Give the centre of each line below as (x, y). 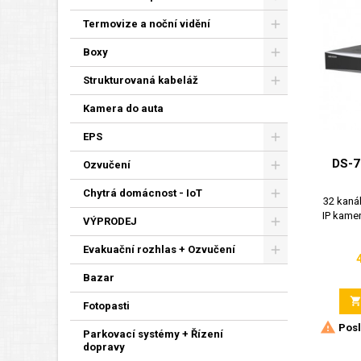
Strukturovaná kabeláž (141, 80)
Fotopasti (106, 306)
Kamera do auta (123, 108)
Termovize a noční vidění (147, 24)
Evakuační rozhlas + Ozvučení (159, 249)
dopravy (104, 347)
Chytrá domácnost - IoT (143, 193)
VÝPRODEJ (110, 221)
